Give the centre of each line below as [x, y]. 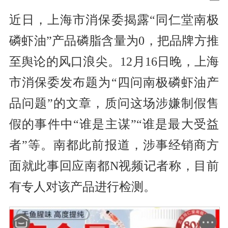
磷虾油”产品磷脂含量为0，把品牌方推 [114, 40]
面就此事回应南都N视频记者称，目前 [114, 166]
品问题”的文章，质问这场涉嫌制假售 [114, 103]
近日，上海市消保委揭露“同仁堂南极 [114, 20]
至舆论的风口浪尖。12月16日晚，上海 [114, 61]
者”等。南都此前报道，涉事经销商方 [114, 145]
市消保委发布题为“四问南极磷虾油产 [114, 82]
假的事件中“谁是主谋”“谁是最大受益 [114, 124]
